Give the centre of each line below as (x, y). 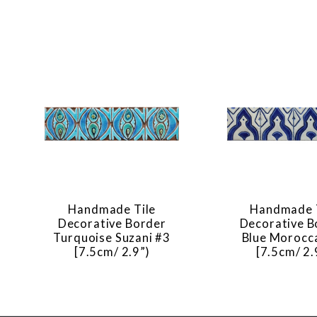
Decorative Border (112, 224)
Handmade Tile (112, 210)
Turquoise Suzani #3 (112, 238)
